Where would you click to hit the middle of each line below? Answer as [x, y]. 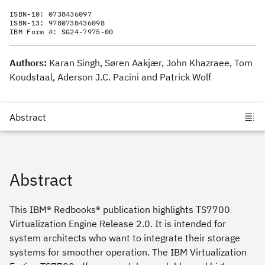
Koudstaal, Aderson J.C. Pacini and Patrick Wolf [110, 77]
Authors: [29, 63]
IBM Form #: [35, 32]
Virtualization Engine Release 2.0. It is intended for [118, 224]
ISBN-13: [29, 23]
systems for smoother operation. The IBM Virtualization [128, 252]
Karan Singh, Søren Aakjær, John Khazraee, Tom [151, 63]
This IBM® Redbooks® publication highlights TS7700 [120, 210]
